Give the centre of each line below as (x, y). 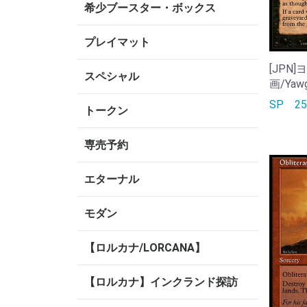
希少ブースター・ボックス (150, 8)
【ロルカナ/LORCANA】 (145, 248)
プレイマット (117, 42)
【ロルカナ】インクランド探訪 (161, 282)
